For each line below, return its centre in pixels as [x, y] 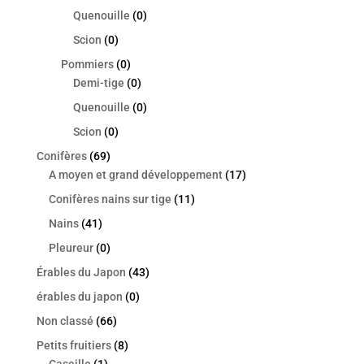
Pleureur [71, 248]
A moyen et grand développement [135, 175]
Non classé [65, 321]
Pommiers [87, 65]
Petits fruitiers [74, 346]
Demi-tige [98, 83]
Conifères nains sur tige [110, 199]
